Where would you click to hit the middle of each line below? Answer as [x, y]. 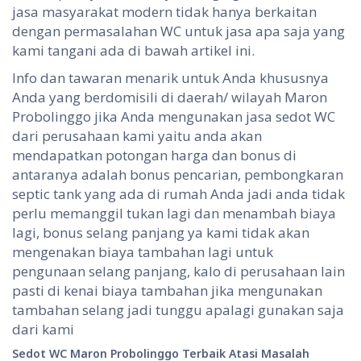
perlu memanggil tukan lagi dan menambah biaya [174, 214]
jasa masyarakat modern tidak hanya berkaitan [164, 12]
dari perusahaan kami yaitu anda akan [137, 136]
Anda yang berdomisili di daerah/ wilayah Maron [170, 98]
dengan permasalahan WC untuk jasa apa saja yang [178, 31]
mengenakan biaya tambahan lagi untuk [143, 252]
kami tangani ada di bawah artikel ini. [133, 51]
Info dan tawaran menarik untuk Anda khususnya [170, 78]
